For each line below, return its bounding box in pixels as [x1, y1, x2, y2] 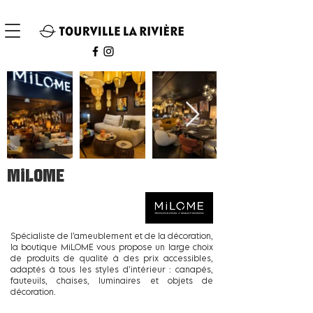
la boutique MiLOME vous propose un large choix [10, 242, 213, 252]
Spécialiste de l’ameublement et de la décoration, [10, 231, 213, 241]
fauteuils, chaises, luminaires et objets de [10, 275, 213, 286]
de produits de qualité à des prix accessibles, [10, 253, 213, 263]
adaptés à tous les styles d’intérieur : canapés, [10, 264, 213, 275]
